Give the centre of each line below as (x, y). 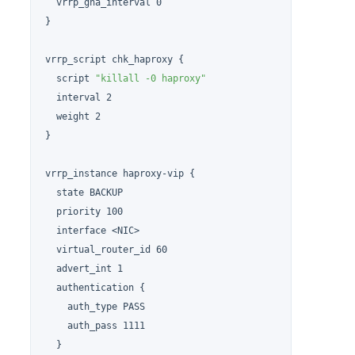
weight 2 (73, 116)
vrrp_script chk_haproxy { (115, 59)
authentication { (95, 287)
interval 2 (79, 97)
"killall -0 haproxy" (151, 78)
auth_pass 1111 (95, 325)
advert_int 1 (84, 268)
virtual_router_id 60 (107, 249)
